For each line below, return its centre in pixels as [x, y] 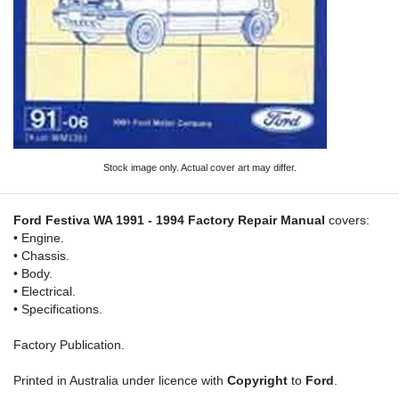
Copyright [257, 381]
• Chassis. [41, 256]
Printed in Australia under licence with [120, 381]
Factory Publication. [69, 346]
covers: [347, 221]
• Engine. [39, 239]
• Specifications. [58, 310]
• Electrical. [45, 292]
